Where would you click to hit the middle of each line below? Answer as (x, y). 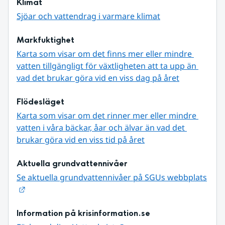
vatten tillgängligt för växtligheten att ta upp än (106, 66)
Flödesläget (40, 102)
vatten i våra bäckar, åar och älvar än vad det (101, 128)
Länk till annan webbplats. (75, 189)
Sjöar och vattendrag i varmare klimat (88, 16)
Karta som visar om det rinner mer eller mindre (106, 116)
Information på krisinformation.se (83, 213)
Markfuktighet (45, 40)
